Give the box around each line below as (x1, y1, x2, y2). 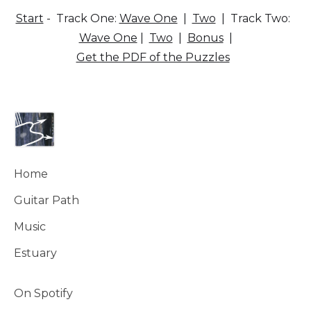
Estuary (14, 246, 57, 260)
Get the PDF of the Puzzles (76, 51, 230, 65)
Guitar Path (14, 194, 79, 208)
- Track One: (43, 12, 119, 26)
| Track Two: (215, 12, 296, 26)
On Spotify (14, 287, 73, 301)
